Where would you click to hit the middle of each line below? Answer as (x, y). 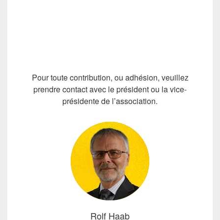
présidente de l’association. (110, 101)
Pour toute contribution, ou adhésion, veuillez (110, 77)
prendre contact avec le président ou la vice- (110, 89)
